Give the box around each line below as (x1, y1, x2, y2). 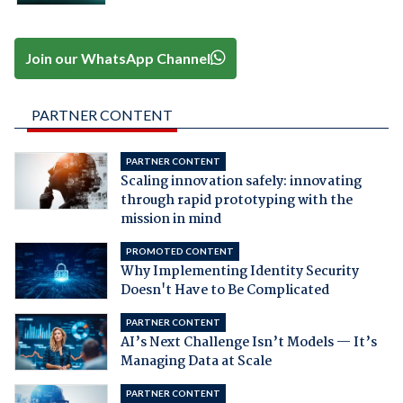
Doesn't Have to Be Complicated (120, 280, 329, 302)
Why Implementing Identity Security (120, 261, 359, 283)
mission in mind (120, 209, 221, 231)
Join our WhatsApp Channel (25, 49, 211, 67)
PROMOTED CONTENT (125, 246, 234, 257)
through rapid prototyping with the (120, 190, 353, 212)
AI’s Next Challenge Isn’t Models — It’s (120, 332, 377, 354)
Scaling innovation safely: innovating (120, 171, 362, 193)
